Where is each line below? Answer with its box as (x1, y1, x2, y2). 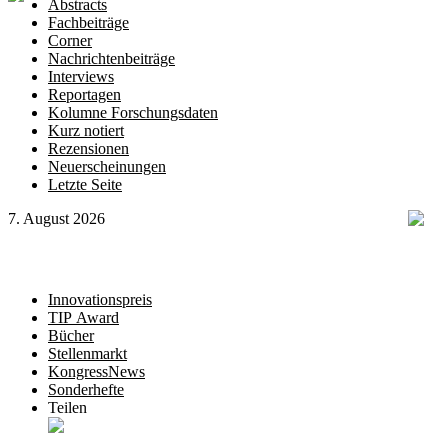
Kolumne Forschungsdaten (48, 104, 218, 121)
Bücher (48, 327, 94, 344)
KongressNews (48, 363, 145, 380)
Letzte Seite (48, 176, 122, 193)
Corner (48, 32, 92, 49)
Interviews (48, 68, 114, 85)
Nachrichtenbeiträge (48, 50, 175, 67)
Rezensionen (48, 140, 129, 157)
